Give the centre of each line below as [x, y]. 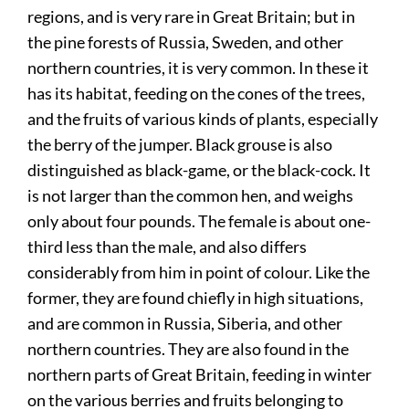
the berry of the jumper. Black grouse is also [180, 144]
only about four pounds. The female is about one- [199, 220]
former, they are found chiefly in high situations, [196, 297]
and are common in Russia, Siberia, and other [185, 323]
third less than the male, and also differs [168, 246]
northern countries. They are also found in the [189, 348]
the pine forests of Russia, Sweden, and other [186, 42]
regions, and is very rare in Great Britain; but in [192, 16]
